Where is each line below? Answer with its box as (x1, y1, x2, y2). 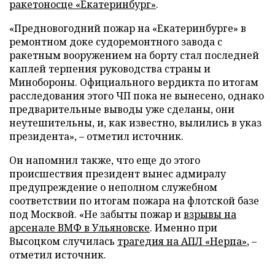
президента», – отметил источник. (9, 130, 184, 143)
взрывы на (184, 207, 236, 221)
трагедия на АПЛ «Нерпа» (117, 234, 247, 248)
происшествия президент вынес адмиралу (9, 167, 226, 180)
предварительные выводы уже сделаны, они (9, 103, 234, 116)
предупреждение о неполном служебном (9, 180, 217, 194)
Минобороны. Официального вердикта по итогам (9, 76, 258, 89)
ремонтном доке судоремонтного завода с (9, 35, 222, 48)
